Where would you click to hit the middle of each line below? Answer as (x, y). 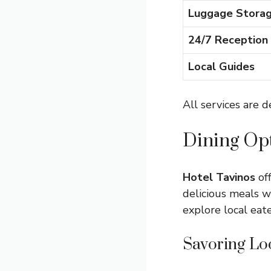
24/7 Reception (228, 40)
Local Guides (221, 67)
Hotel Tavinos (219, 177)
